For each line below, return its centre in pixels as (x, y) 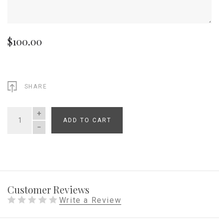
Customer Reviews (48, 189)
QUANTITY (24, 124)
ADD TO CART (87, 120)
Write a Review (90, 200)
